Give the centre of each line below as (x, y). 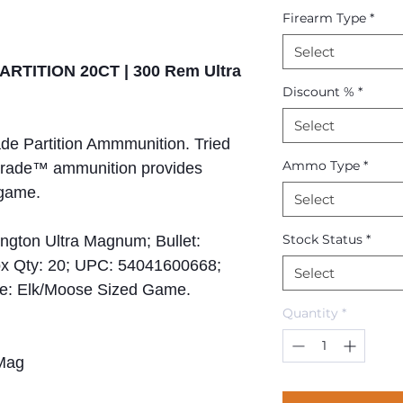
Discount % (318, 92)
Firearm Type (324, 18)
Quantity (310, 313)
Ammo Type (321, 166)
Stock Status (322, 240)
